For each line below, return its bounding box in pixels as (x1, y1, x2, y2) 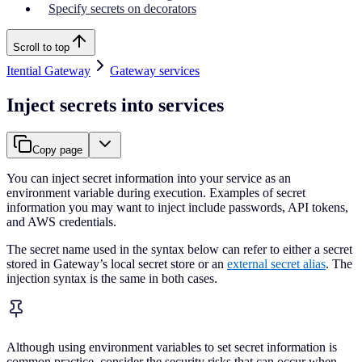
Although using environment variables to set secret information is (6, 339, 337, 354)
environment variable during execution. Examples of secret (6, 186, 305, 200)
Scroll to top (13, 40, 69, 53)
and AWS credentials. (6, 215, 116, 229)
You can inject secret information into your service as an (6, 171, 291, 186)
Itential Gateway (6, 63, 90, 78)
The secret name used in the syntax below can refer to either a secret (6, 242, 352, 257)
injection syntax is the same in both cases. (6, 271, 217, 286)
